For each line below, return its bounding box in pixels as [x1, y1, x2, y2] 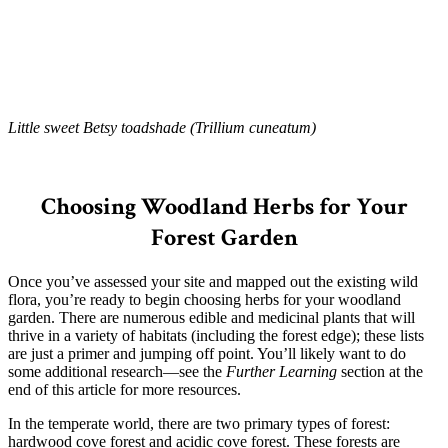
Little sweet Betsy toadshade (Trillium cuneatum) [8, 118, 316, 136]
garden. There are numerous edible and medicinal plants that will [8, 308, 415, 326]
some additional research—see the [8, 362, 226, 380]
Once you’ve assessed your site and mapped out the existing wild [8, 272, 418, 290]
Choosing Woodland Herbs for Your [40, 190, 408, 222]
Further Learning [226, 362, 337, 380]
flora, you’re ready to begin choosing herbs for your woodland [8, 290, 401, 308]
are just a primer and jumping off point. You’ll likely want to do [8, 344, 406, 362]
